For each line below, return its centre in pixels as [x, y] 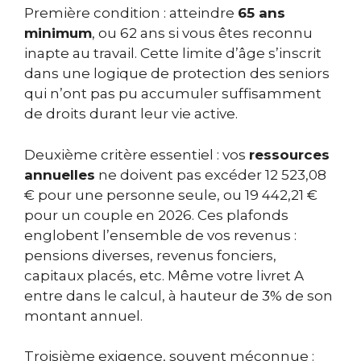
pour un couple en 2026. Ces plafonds [156, 215]
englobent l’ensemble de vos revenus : [160, 235]
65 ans [261, 13]
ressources [289, 154]
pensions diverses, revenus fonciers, [150, 255]
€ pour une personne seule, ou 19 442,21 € [171, 195]
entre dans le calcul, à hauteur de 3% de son [178, 295]
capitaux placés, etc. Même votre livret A [164, 275]
